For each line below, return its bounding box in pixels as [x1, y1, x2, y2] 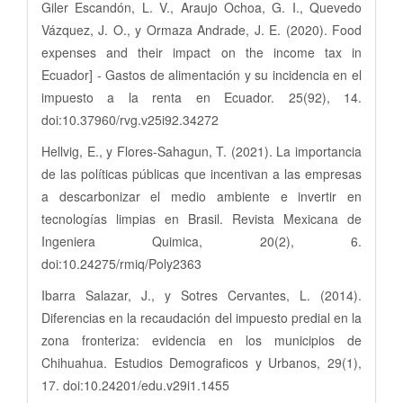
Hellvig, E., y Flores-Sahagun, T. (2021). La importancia [41, 141, 362, 160]
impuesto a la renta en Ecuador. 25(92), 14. [41, 87, 362, 106]
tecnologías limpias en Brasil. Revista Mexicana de [41, 209, 362, 228]
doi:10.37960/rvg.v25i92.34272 [41, 110, 219, 129]
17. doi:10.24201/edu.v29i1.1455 [41, 375, 229, 394]
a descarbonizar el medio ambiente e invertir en [41, 186, 362, 205]
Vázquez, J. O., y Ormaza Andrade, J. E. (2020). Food [41, 20, 362, 39]
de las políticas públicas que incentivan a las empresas [41, 164, 362, 183]
